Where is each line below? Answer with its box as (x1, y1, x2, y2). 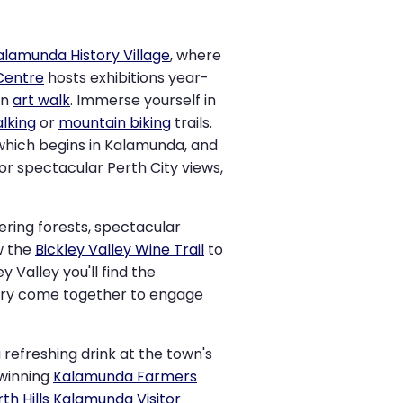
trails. (171, 112, 212, 134)
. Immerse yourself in (70, 90, 216, 112)
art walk (13, 90, 70, 112)
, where (170, 45, 221, 67)
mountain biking (58, 112, 171, 134)
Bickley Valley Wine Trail (35, 239, 204, 261)
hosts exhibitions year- (44, 67, 209, 89)
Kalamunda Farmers (53, 366, 197, 388)
